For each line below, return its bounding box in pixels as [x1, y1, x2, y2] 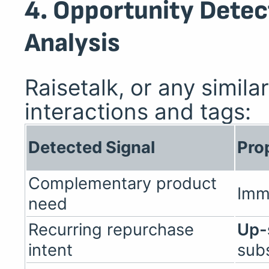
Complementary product [28, 174, 217, 194]
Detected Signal [28, 138, 156, 158]
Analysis [24, 27, 120, 59]
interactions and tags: [24, 98, 251, 125]
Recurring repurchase [28, 220, 195, 240]
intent [28, 240, 73, 261]
